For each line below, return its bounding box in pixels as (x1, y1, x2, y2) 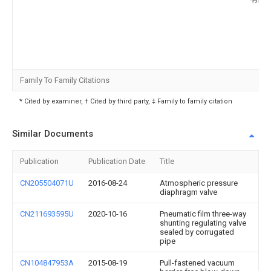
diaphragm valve (160, 188, 217, 197)
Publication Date (88, 157, 145, 166)
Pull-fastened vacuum (160, 258, 235, 267)
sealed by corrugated (160, 227, 234, 237)
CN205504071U (20, 178, 74, 188)
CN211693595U (20, 209, 74, 218)
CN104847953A (20, 258, 74, 267)
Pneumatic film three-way (160, 209, 246, 218)
